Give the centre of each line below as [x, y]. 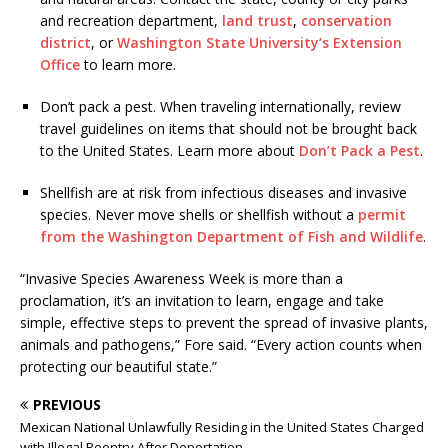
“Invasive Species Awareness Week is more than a [181, 279]
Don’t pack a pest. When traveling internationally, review [220, 107]
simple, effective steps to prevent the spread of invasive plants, [224, 323]
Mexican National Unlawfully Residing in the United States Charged [222, 427]
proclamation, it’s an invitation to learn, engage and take [202, 301]
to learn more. [128, 65]
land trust [257, 21]
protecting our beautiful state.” [118, 367]
